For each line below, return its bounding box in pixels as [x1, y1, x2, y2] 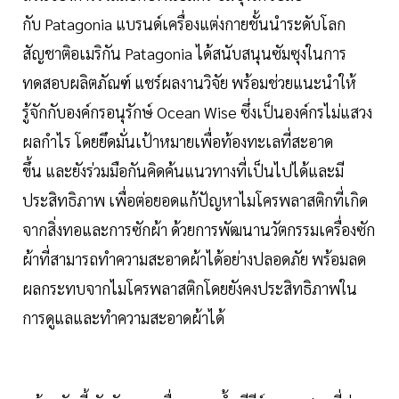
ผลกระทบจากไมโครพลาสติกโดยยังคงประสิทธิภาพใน [22, 278, 357, 299]
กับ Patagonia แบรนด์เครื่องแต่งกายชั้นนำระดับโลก [22, 13, 346, 35]
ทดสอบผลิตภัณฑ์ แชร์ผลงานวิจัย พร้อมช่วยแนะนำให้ [22, 72, 356, 94]
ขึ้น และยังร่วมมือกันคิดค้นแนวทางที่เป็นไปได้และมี [22, 160, 344, 182]
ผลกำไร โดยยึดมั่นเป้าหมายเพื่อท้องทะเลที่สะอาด [22, 131, 333, 152]
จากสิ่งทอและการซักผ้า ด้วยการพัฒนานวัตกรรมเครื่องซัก [22, 219, 375, 240]
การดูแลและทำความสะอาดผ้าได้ [22, 307, 224, 329]
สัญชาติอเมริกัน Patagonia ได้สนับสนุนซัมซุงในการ [22, 43, 346, 64]
